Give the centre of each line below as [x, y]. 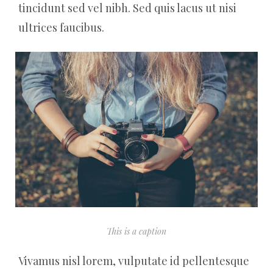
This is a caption [136, 231]
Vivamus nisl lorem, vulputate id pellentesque [134, 261]
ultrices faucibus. [61, 27]
